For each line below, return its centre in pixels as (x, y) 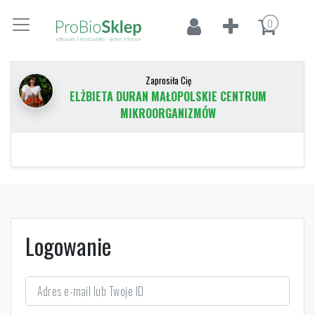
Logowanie (68, 245)
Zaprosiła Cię (168, 80)
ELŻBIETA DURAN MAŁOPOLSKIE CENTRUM (168, 96)
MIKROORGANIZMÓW (168, 113)
